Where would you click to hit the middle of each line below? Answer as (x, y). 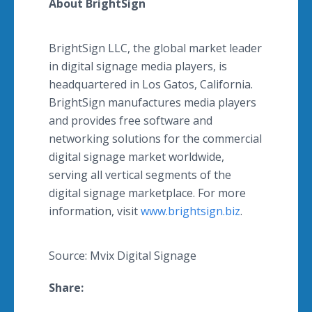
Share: (66, 288)
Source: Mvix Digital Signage (123, 256)
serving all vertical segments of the (140, 175)
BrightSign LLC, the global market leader (155, 48)
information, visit (95, 211)
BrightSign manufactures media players (153, 102)
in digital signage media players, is (138, 66)
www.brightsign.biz (190, 211)
